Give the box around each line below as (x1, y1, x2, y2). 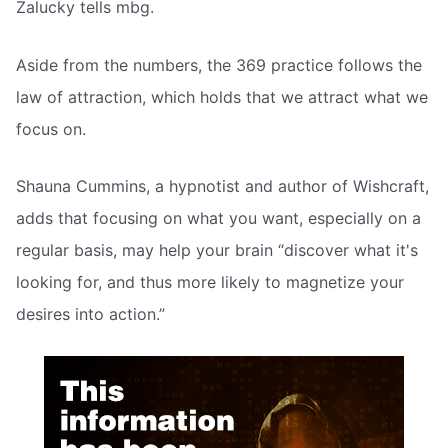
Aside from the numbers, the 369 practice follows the (16, 54, 422, 75)
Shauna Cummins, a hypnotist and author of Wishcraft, (16, 176, 429, 197)
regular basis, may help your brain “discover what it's (16, 240, 418, 261)
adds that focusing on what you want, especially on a (16, 208, 421, 229)
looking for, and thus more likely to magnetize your (16, 272, 404, 293)
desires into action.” (16, 304, 165, 325)
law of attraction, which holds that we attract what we (16, 86, 428, 107)
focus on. (16, 118, 86, 139)
